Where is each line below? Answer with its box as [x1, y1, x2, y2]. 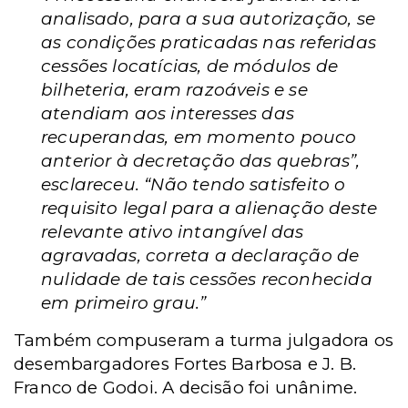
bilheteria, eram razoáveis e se [41, 78, 308, 100]
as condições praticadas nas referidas [41, 31, 376, 53]
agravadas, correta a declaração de [41, 244, 360, 266]
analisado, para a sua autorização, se [41, 7, 375, 29]
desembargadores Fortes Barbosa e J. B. [14, 352, 357, 374]
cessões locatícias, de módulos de [41, 55, 339, 76]
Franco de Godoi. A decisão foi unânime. [14, 376, 358, 398]
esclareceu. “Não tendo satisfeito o [41, 173, 346, 195]
